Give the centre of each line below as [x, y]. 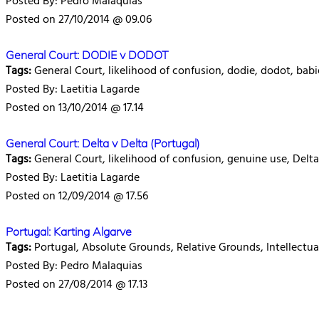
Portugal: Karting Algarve [69, 231]
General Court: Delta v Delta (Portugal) [103, 143]
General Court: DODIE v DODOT [87, 55]
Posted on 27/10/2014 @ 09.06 [79, 20]
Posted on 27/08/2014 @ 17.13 [77, 285]
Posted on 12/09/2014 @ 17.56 [77, 197]
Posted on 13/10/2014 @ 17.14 [75, 108]
